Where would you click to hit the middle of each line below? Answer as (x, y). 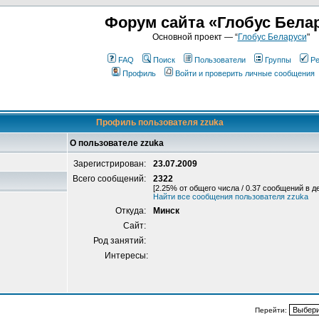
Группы (278, 60)
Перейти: (272, 310)
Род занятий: (121, 241)
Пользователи (220, 60)
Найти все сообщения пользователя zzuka (231, 197)
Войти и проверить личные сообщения (245, 73)
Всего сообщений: (110, 179)
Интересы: (126, 256)
